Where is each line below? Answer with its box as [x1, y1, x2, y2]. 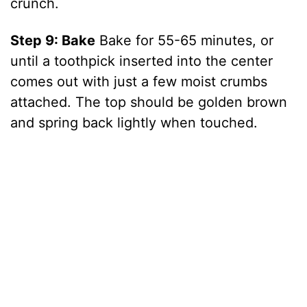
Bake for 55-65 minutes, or [95, 32, 274, 49]
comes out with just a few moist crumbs [10, 73, 268, 90]
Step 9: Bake [10, 32, 96, 49]
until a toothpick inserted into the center [10, 53, 273, 70]
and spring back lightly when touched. [10, 114, 258, 132]
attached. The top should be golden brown [10, 94, 288, 111]
